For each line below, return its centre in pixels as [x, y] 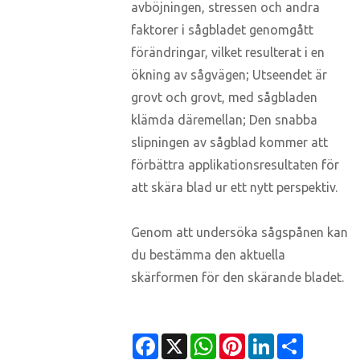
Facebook [186, 345]
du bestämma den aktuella [208, 255]
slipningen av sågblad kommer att [229, 143]
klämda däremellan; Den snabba [224, 120]
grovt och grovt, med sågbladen [224, 98]
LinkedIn [298, 345]
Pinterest [271, 345]
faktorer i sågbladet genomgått [222, 30]
